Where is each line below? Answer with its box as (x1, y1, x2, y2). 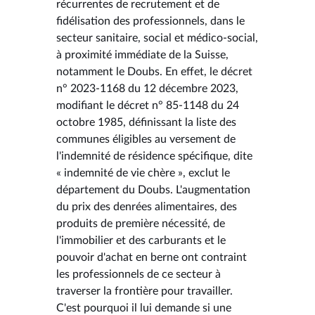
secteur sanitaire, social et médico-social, (56, 32, 258, 44)
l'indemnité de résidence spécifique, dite (56, 150, 252, 162)
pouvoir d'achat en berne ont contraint (56, 251, 247, 263)
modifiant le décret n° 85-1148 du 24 (56, 99, 239, 111)
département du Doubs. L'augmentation (56, 184, 250, 195)
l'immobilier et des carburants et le (56, 234, 226, 246)
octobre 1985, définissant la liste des (56, 116, 236, 128)
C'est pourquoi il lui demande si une (56, 302, 231, 314)
